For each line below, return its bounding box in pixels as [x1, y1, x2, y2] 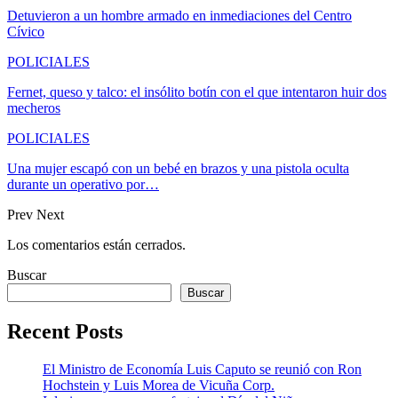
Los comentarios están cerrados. [7, 237, 186, 253]
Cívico [7, 24, 44, 40]
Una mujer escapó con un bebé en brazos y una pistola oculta [7, 161, 349, 177]
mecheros [7, 100, 60, 116]
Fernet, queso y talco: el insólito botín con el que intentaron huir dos [7, 84, 386, 100]
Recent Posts [7, 320, 123, 344]
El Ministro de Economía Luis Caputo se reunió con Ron [43, 362, 362, 378]
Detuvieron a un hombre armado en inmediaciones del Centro [7, 8, 352, 24]
